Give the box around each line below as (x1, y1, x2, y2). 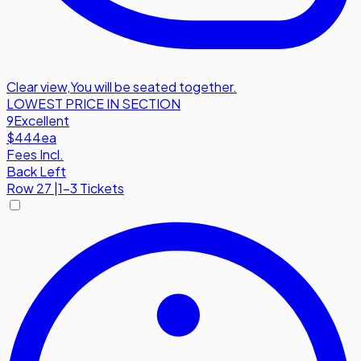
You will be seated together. (70, 78, 237, 96)
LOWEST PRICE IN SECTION (6, 95, 180, 113)
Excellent (14, 112, 69, 130)
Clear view (6, 78, 67, 96)
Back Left (6, 163, 66, 180)
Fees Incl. (6, 146, 64, 164)
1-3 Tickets (58, 180, 124, 197)
